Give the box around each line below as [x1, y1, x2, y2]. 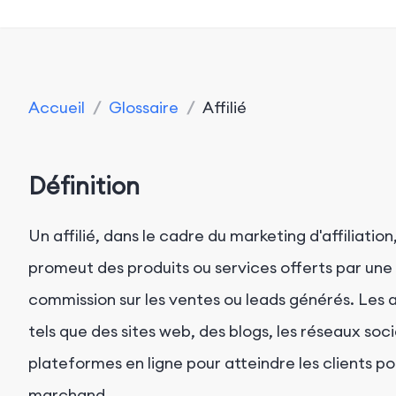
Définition [28, 171, 140, 202]
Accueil [28, 97, 85, 118]
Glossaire [109, 97, 179, 118]
